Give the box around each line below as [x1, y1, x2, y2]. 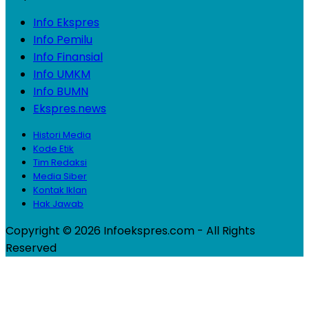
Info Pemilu [33, 32, 92, 48]
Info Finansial [33, 49, 103, 66]
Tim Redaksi [33, 156, 87, 170]
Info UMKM [33, 66, 90, 83]
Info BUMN [33, 83, 88, 100]
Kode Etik [33, 142, 74, 156]
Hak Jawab [33, 197, 83, 211]
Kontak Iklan [33, 183, 87, 197]
